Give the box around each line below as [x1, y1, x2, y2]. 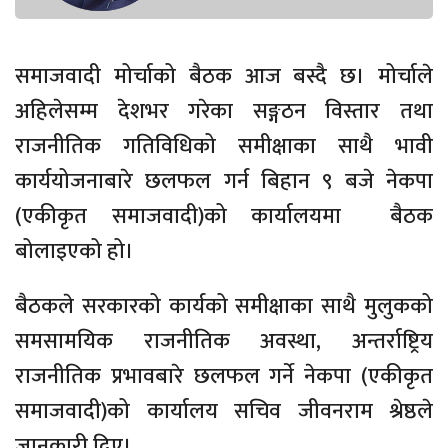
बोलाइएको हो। [15, 233, 134, 271]
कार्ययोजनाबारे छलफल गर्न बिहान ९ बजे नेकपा [15, 163, 433, 201]
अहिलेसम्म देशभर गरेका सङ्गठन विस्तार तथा [15, 93, 433, 131]
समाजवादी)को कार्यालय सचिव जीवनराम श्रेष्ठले [15, 393, 433, 431]
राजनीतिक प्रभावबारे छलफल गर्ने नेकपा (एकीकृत [15, 358, 433, 396]
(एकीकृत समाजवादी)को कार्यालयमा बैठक [15, 198, 433, 236]
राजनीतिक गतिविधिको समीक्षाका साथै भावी [15, 128, 433, 166]
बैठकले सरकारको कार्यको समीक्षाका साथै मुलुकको [15, 288, 433, 326]
